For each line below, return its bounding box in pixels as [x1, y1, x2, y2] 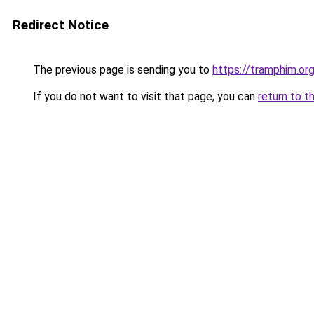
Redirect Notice [13, 17, 109, 33]
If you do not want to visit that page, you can [30, 90, 258, 103]
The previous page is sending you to [30, 63, 212, 76]
